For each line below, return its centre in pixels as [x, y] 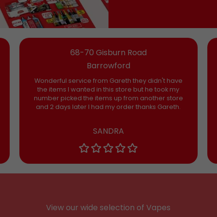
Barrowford [108, 66]
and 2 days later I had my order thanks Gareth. [108, 107]
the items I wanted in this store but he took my [108, 90]
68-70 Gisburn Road [108, 53]
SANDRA [108, 131]
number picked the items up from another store [108, 98]
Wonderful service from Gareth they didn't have [108, 81]
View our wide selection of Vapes [108, 208]
